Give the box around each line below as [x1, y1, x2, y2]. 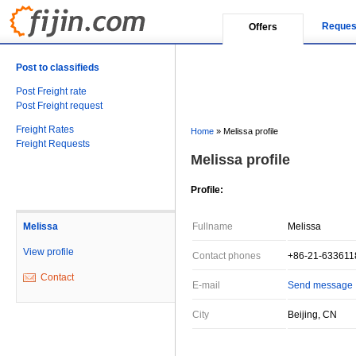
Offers [249, 21, 277, 33]
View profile [23, 246, 74, 257]
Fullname [192, 221, 233, 232]
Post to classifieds [16, 62, 99, 73]
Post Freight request [16, 100, 103, 111]
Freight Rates [16, 124, 74, 135]
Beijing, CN [288, 309, 337, 320]
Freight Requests [16, 138, 90, 149]
